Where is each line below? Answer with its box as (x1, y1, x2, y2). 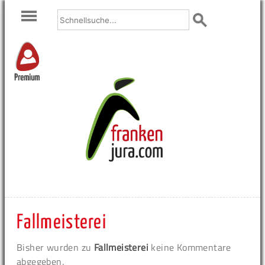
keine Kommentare (148, 240, 231, 254)
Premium (14, 73, 40, 83)
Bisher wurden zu (17, 240, 94, 254)
